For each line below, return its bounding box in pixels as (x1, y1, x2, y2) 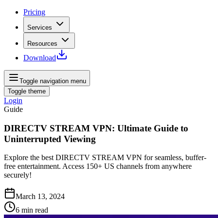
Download (23, 54, 56, 62)
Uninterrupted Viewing (4, 133, 96, 144)
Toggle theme (8, 88, 46, 95)
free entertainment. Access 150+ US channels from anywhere (4, 162, 192, 171)
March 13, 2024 (16, 192, 65, 201)
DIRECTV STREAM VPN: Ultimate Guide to (4, 123, 188, 133)
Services (27, 24, 52, 31)
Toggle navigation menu (19, 77, 86, 85)
